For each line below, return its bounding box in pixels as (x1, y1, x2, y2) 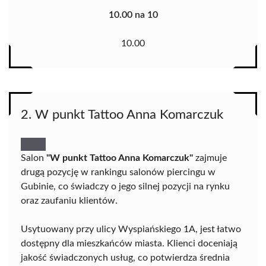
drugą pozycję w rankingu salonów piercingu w (21, 167, 216, 178)
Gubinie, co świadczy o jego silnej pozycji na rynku (21, 182, 230, 192)
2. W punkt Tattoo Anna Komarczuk (21, 108, 223, 122)
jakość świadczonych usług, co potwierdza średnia (21, 253, 230, 263)
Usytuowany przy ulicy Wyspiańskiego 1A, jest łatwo (21, 224, 241, 235)
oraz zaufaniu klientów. (21, 196, 118, 206)
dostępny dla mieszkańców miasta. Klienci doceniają (21, 239, 237, 249)
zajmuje (193, 153, 227, 163)
